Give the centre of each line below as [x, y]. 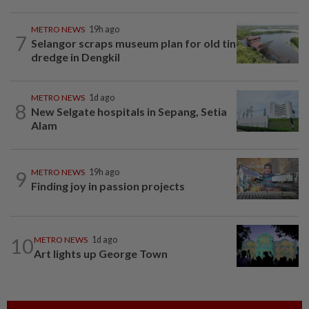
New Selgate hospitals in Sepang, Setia [129, 112]
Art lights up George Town [101, 253]
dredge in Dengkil [76, 57]
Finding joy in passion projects [108, 186]
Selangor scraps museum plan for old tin [133, 43]
